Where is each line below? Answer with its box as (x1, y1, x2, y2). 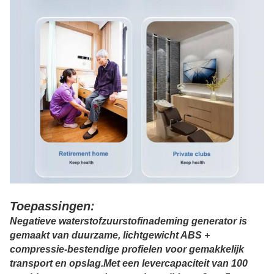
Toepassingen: (10, 199, 95, 213)
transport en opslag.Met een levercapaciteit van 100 (10, 258, 248, 269)
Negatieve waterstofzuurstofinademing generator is (10, 216, 247, 227)
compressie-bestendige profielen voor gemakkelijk (10, 244, 244, 255)
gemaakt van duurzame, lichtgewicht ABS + (10, 230, 210, 241)
